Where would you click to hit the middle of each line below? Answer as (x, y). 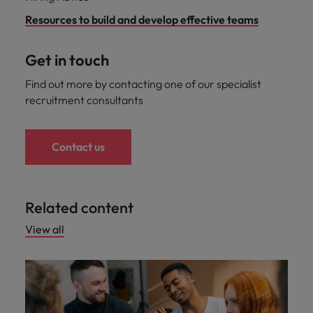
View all (45, 229)
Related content (79, 208)
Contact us (78, 147)
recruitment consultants (84, 100)
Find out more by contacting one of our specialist (143, 84)
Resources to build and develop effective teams (142, 20)
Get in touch (67, 60)
